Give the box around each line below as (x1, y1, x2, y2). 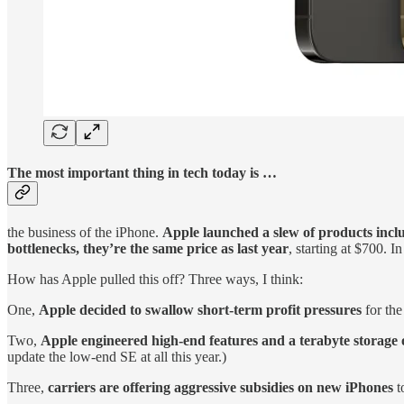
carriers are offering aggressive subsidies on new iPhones (48, 380, 393, 396)
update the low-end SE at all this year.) (7, 349, 226, 365)
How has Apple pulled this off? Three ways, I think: (7, 271, 303, 288)
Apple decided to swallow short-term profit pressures (39, 302, 362, 318)
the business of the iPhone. (7, 225, 162, 241)
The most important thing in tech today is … (7, 164, 277, 180)
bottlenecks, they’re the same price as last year (7, 241, 289, 257)
